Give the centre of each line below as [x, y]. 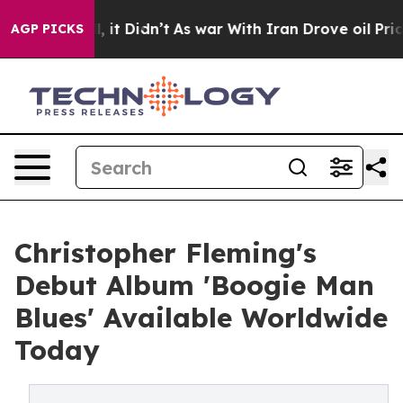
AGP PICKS [47, 29]
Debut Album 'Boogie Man [194, 285]
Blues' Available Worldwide [201, 318]
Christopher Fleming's [166, 253]
